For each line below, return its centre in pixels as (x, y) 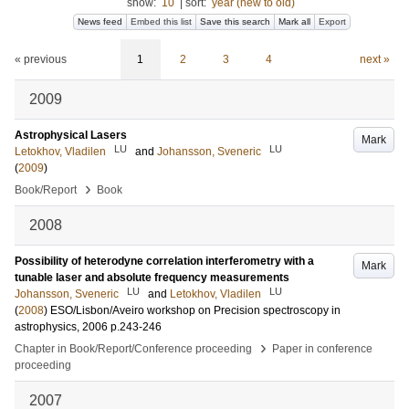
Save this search (235, 21)
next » (374, 59)
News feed (100, 21)
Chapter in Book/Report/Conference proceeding (133, 349)
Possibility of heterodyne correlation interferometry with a (164, 261)
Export (332, 21)
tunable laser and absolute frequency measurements (152, 278)
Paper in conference (322, 349)
